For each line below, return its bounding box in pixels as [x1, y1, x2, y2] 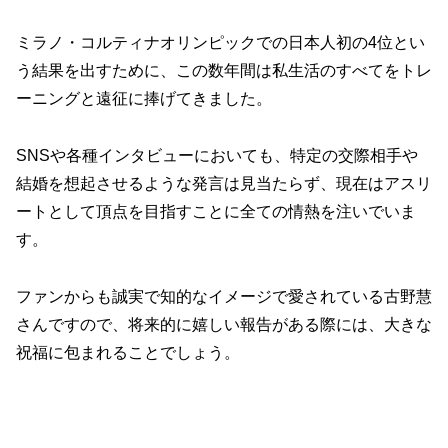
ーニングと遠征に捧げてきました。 [16, 90, 272, 108]
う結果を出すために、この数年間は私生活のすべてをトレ [16, 62, 432, 80]
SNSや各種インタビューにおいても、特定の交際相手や [16, 147, 418, 165]
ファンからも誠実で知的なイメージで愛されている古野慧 [16, 287, 432, 305]
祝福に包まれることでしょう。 [16, 343, 240, 361]
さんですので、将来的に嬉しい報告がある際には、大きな [16, 315, 432, 333]
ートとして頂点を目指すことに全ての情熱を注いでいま [16, 203, 416, 221]
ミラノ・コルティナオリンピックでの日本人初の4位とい [16, 34, 425, 52]
